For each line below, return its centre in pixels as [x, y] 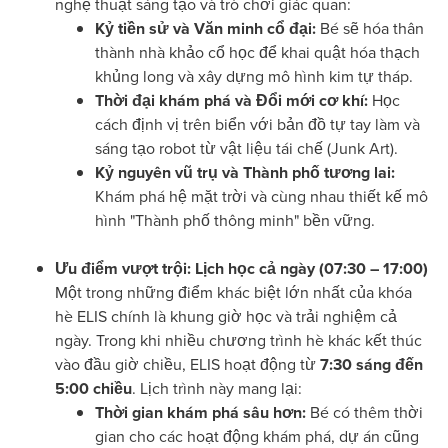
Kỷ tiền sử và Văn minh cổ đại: [205, 28]
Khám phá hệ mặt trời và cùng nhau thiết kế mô [261, 196]
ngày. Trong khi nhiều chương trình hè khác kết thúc [238, 340]
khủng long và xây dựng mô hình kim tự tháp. [254, 76]
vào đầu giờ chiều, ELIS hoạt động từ [187, 364]
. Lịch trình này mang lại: [217, 388]
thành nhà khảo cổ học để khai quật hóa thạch [257, 52]
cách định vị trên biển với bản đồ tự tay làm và [257, 124]
